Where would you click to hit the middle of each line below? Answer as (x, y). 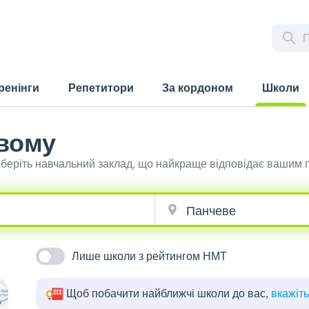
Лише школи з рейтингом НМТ (150, 256)
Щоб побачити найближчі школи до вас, (169, 293)
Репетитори (101, 87)
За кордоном (198, 87)
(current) (277, 113)
